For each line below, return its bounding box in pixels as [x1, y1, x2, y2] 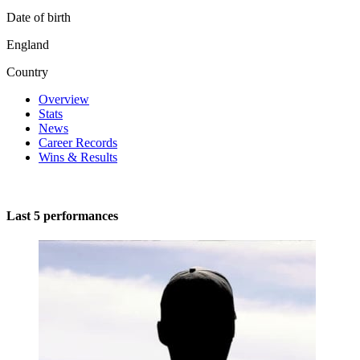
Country [6, 64, 48, 79]
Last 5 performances [6, 209, 118, 223]
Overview [39, 92, 89, 106]
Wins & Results [39, 149, 117, 164]
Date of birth [6, 10, 71, 24]
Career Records [39, 135, 117, 149]
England [6, 37, 49, 51]
